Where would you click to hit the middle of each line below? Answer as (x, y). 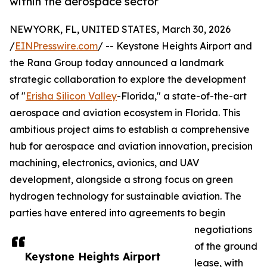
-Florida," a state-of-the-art (182, 96)
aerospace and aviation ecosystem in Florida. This (125, 113)
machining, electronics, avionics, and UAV (104, 163)
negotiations (223, 230)
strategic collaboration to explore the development (128, 80)
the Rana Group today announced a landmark (117, 63)
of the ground (226, 246)
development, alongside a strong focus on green (121, 180)
